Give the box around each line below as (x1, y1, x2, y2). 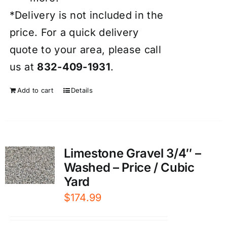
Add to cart (17, 86, 53, 95)
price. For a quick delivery (9, 26, 139, 39)
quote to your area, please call (9, 44, 161, 56)
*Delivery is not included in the (9, 9, 164, 22)
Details (70, 86, 93, 95)
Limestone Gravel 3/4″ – (63, 146, 201, 161)
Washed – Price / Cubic (63, 160, 195, 175)
